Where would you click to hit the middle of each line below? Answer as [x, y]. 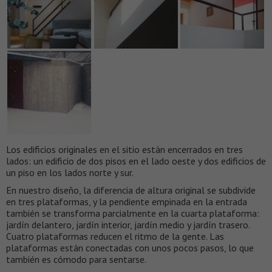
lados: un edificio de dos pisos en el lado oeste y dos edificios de [136, 161]
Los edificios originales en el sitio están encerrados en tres [124, 150]
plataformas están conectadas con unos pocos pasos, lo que [130, 248]
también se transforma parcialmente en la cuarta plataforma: [133, 213]
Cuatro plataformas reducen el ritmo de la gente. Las [115, 236]
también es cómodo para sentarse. [76, 260]
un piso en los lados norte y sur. [70, 173]
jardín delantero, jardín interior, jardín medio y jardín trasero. [128, 225]
